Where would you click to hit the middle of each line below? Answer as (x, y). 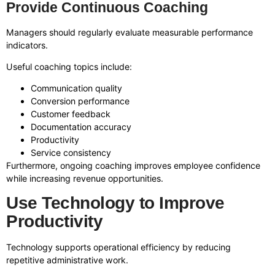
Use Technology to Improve (115, 203)
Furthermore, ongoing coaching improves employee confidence (133, 166)
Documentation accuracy (81, 127)
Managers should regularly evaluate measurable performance (130, 32)
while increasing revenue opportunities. (85, 179)
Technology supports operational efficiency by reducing (118, 247)
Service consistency (71, 153)
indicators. (27, 45)
